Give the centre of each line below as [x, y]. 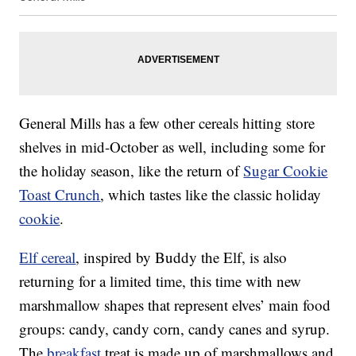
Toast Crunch [60, 195]
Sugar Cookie [286, 171]
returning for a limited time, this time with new [161, 281]
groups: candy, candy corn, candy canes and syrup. [175, 329]
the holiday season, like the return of [132, 171]
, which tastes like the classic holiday [211, 195]
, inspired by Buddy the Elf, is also [182, 257]
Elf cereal [48, 257]
